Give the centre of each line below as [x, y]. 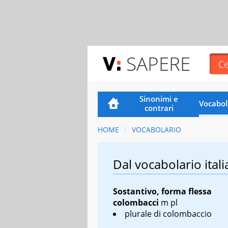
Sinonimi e [159, 98]
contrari [159, 108]
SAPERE [158, 63]
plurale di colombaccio [168, 213]
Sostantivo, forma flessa [162, 191]
